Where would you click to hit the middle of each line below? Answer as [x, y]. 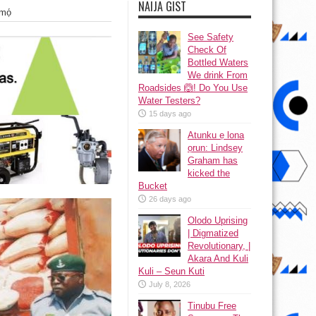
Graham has [213, 160]
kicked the [209, 173]
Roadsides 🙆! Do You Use [193, 88]
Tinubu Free [212, 306]
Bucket [153, 186]
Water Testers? [169, 101]
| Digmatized [213, 233]
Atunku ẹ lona [216, 135]
